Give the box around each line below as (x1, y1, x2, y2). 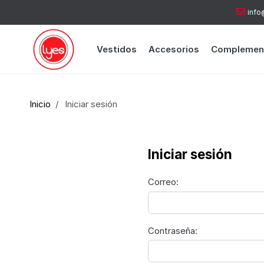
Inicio (29, 98, 51, 110)
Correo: (147, 176, 179, 188)
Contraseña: (147, 225, 197, 236)
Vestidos (96, 44, 137, 55)
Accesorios (148, 44, 199, 55)
